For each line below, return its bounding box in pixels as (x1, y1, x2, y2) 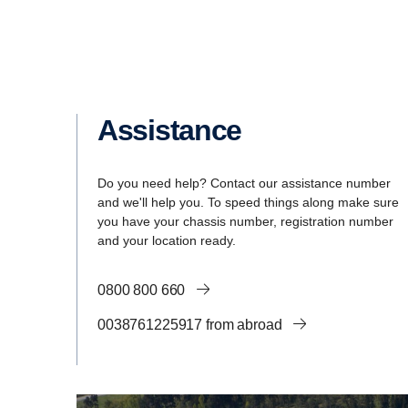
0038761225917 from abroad (97, 317, 286, 333)
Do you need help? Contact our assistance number (97, 176, 391, 191)
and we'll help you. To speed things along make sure (97, 195, 399, 210)
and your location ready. (97, 233, 236, 249)
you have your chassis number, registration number (97, 214, 393, 229)
